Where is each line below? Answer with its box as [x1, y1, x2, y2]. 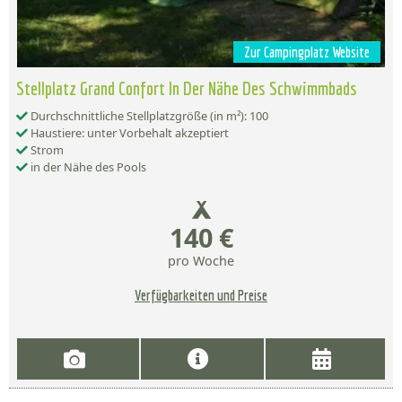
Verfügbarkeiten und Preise [135, 287, 267, 304]
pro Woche [168, 252, 234, 270]
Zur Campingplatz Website [244, 44, 370, 61]
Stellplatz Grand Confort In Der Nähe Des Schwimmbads [16, 77, 357, 100]
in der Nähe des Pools [28, 159, 146, 176]
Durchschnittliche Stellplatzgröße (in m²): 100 [28, 108, 268, 125]
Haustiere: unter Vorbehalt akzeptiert [28, 125, 229, 142]
